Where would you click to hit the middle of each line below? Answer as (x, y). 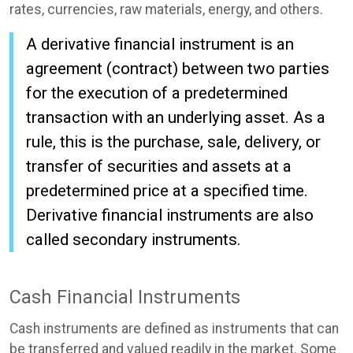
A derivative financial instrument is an (160, 45)
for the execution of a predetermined (157, 93)
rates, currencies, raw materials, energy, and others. (166, 10)
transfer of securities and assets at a (159, 167)
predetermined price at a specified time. (167, 191)
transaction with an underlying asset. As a (176, 118)
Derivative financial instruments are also (170, 216)
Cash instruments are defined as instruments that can (174, 328)
